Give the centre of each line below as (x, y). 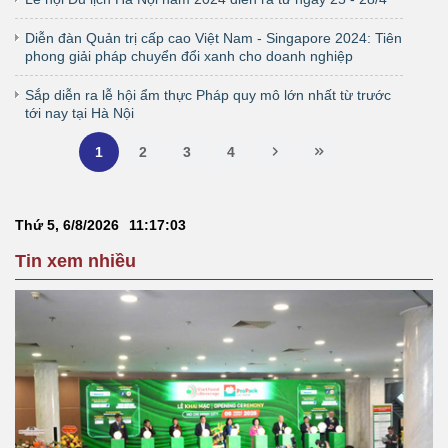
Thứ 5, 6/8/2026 (67, 224)
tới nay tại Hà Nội (79, 112)
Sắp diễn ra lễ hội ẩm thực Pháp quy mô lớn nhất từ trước (208, 94)
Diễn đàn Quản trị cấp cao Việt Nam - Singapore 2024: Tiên (213, 37)
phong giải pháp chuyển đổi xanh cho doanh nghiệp (189, 55)
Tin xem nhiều (75, 260)
